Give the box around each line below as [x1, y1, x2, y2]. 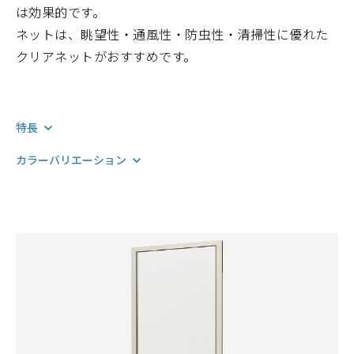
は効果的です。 [16, 2, 106, 21]
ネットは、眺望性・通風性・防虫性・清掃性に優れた [16, 24, 329, 43]
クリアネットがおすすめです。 [16, 47, 197, 66]
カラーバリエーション [16, 152, 126, 168]
